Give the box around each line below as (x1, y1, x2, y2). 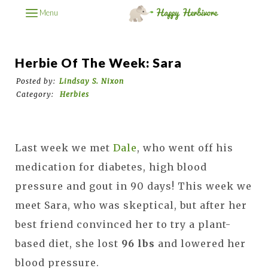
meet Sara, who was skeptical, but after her (15, 199, 247, 211)
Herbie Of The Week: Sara (15, 54, 182, 71)
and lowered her (155, 237, 246, 249)
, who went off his (137, 141, 233, 154)
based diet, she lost (15, 237, 121, 249)
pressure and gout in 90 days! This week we (15, 179, 252, 192)
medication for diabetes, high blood (15, 160, 207, 173)
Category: (16, 89, 56, 99)
